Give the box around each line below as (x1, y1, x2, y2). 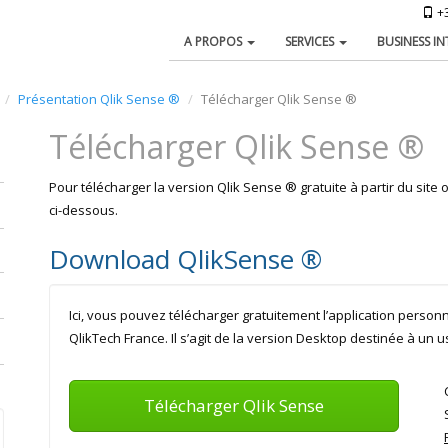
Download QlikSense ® (49, 240, 322, 277)
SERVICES (285, 33, 337, 50)
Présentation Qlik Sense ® (18, 90, 180, 108)
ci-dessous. (49, 200, 118, 219)
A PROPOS (184, 33, 245, 50)
